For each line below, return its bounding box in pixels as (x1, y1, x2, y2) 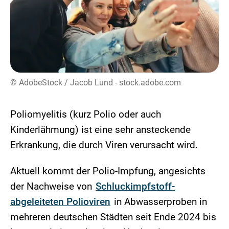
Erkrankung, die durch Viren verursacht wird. (10, 139, 200, 151)
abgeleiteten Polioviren (10, 196, 110, 208)
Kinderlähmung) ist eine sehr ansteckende (10, 124, 191, 136)
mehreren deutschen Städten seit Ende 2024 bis (10, 211, 216, 223)
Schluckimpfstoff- (96, 180, 175, 193)
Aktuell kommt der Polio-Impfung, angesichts (10, 165, 205, 177)
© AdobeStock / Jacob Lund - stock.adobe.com (10, 78, 181, 88)
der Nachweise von (10, 180, 95, 193)
